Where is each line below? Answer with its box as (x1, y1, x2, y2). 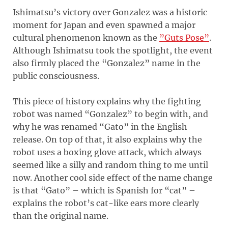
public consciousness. (13, 70, 99, 81)
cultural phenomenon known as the (13, 32, 159, 43)
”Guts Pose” (159, 32, 209, 43)
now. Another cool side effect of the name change (13, 172, 213, 183)
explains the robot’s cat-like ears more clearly (13, 197, 199, 208)
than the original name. (13, 210, 108, 221)
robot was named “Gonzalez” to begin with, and (13, 108, 208, 119)
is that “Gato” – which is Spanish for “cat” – (13, 185, 195, 195)
